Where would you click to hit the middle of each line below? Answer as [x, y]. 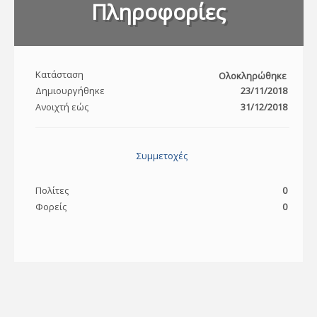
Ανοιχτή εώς [62, 107]
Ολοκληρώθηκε [252, 76]
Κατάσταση [59, 75]
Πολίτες [52, 190]
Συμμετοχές [162, 156]
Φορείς [51, 206]
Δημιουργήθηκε [70, 91]
